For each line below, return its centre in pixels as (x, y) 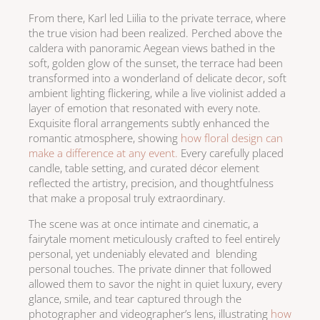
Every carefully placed (231, 153)
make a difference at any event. (103, 153)
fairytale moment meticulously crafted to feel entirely (154, 239)
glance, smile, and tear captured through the (135, 299)
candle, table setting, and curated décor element (144, 168)
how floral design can (232, 138)
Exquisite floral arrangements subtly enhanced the (149, 123)
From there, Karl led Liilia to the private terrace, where (157, 18)
